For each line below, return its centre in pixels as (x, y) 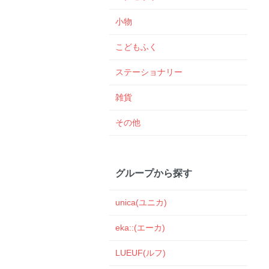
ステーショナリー (149, 72)
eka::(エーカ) (140, 228)
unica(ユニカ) (141, 203)
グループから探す (154, 173)
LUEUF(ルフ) (141, 253)
